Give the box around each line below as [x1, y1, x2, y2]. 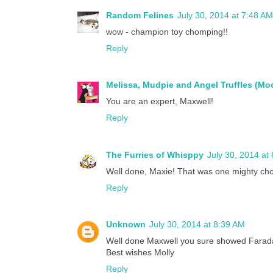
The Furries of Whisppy [106, 149, 204, 160]
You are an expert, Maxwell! [106, 96, 213, 107]
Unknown [106, 219, 146, 230]
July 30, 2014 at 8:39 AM [149, 219, 245, 230]
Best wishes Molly [106, 247, 174, 258]
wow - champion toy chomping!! [106, 26, 228, 37]
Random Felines [106, 10, 174, 20]
